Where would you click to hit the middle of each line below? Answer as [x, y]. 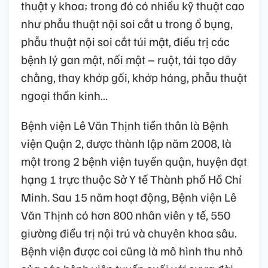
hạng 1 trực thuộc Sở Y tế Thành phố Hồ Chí [131, 179]
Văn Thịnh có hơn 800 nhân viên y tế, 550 [126, 215]
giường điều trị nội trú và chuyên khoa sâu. [129, 233]
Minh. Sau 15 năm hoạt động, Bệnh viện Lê [129, 197]
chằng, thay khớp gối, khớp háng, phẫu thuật [134, 77]
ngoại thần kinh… [64, 95]
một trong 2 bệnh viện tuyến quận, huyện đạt [134, 161]
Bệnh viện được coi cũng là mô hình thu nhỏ [132, 251]
